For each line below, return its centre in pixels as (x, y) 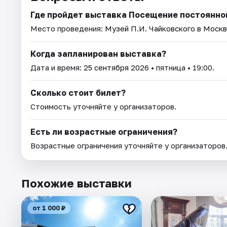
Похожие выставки (77, 183)
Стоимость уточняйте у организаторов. (103, 107)
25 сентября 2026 (116, 68)
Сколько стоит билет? (78, 93)
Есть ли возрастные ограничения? (104, 132)
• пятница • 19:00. (182, 68)
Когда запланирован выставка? (98, 54)
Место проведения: (68, 29)
